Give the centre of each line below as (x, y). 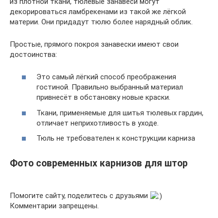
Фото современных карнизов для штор (99, 163)
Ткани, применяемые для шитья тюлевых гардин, (120, 113)
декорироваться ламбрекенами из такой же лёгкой (98, 11)
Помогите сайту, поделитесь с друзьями (80, 195)
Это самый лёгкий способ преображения (106, 77)
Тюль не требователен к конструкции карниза (116, 138)
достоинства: (33, 54)
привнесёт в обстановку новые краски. (103, 98)
